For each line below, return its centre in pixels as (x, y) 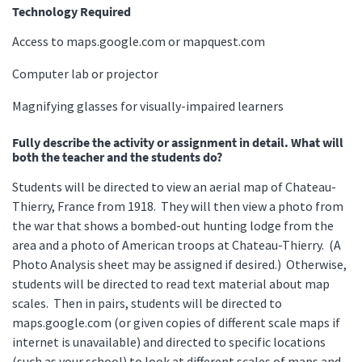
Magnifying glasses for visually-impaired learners (148, 106)
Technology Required (72, 12)
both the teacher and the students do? (117, 157)
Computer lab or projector (91, 74)
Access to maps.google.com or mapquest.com (143, 42)
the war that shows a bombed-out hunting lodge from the (173, 226)
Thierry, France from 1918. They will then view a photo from (178, 206)
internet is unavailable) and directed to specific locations (169, 342)
